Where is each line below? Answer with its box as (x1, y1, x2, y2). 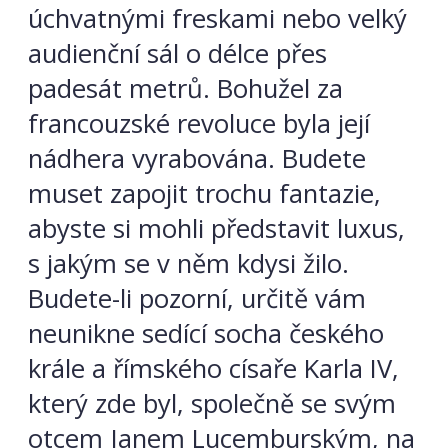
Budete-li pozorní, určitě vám (28, 280, 366, 316)
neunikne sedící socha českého (28, 315, 384, 351)
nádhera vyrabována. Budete (28, 140, 366, 176)
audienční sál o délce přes (28, 35, 327, 71)
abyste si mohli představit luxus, (28, 210, 405, 246)
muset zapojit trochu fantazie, (28, 175, 381, 211)
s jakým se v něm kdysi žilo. (28, 245, 349, 281)
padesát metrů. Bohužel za (28, 70, 343, 106)
